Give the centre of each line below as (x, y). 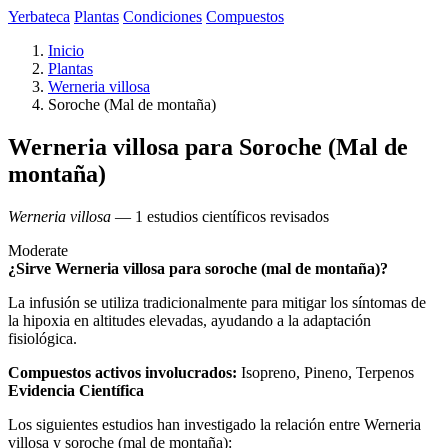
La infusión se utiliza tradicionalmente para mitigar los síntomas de (217, 302)
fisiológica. (42, 338)
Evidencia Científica (76, 390)
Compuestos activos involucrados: (122, 372)
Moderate (38, 250)
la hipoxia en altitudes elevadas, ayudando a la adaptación (189, 320)
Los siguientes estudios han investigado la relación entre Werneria (214, 424)
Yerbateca (39, 16)
